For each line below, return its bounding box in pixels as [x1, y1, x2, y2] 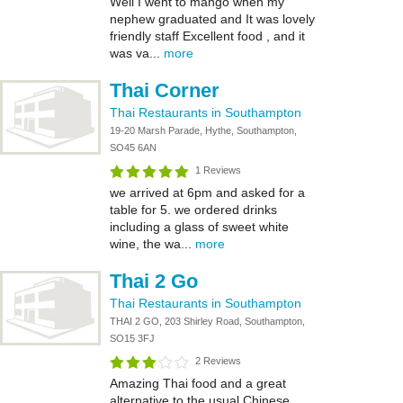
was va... [110, 46, 164, 60]
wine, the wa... [110, 237, 195, 251]
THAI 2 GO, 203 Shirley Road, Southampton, [110, 316, 305, 327]
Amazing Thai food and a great [110, 376, 286, 390]
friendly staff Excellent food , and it [110, 29, 305, 43]
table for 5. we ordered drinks [110, 202, 277, 217]
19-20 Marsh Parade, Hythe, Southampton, [110, 125, 297, 136]
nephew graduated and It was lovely [110, 12, 315, 26]
